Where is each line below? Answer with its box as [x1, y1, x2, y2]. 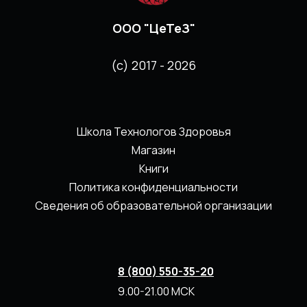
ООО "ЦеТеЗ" [112, 19, 195, 36]
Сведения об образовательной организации [35, 198, 272, 214]
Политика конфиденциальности [69, 179, 238, 195]
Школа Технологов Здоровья [76, 123, 231, 139]
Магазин [132, 142, 175, 158]
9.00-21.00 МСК [118, 284, 195, 299]
